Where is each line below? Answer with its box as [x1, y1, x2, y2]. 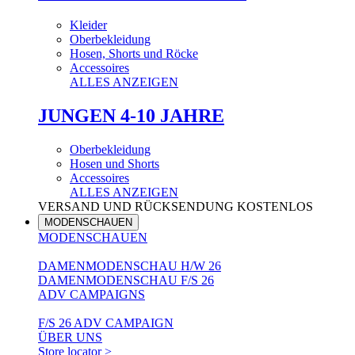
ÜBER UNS [38, 330, 102, 345]
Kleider [70, 18, 107, 32]
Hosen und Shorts [70, 157, 159, 171]
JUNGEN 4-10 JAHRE [38, 105, 224, 127]
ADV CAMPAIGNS [38, 288, 145, 302]
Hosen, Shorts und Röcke [70, 47, 198, 61]
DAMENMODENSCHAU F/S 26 [38, 273, 214, 288]
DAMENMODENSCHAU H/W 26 [38, 259, 221, 273]
